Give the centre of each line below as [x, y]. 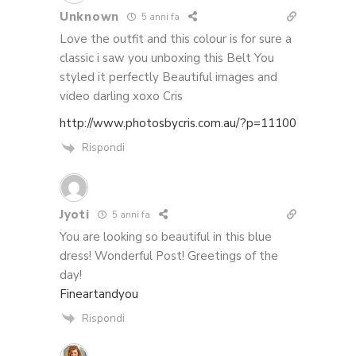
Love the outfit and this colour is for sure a [176, 39]
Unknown [89, 16]
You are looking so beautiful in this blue [166, 236]
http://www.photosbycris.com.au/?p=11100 [178, 123]
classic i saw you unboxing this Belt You [167, 58]
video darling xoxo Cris [121, 96]
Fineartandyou [99, 294]
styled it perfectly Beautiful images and [168, 77]
